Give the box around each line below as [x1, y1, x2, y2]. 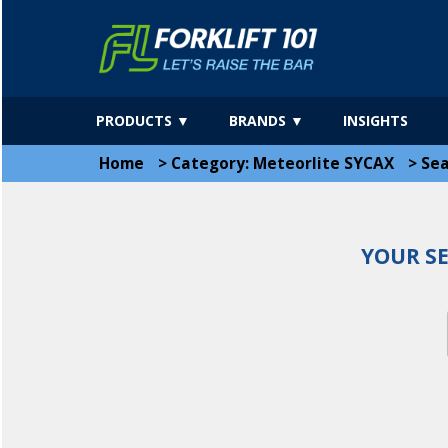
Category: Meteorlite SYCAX [171, 153, 394, 174]
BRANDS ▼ [229, 111, 304, 130]
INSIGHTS [343, 111, 408, 130]
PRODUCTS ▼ [96, 111, 190, 130]
